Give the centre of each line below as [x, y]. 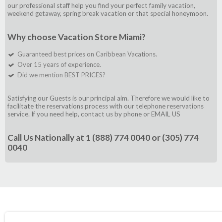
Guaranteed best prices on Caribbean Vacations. [87, 54]
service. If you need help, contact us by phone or [79, 114]
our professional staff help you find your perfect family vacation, [101, 6]
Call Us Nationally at [47, 138]
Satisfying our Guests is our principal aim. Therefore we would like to [109, 98]
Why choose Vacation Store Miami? [77, 37]
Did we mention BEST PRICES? [61, 75]
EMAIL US [166, 114]
